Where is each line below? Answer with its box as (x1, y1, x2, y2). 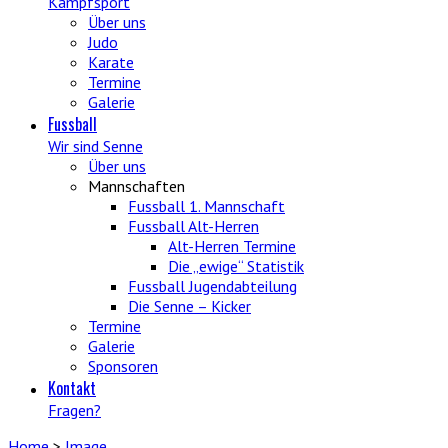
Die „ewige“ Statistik (168, 256, 304, 276)
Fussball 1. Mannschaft (128, 196, 285, 216)
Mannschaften (88, 176, 185, 196)
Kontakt (48, 376, 96, 400)
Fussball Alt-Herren (128, 216, 259, 236)
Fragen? (48, 400, 101, 420)
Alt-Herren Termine (168, 236, 296, 256)
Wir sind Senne (48, 136, 143, 156)
